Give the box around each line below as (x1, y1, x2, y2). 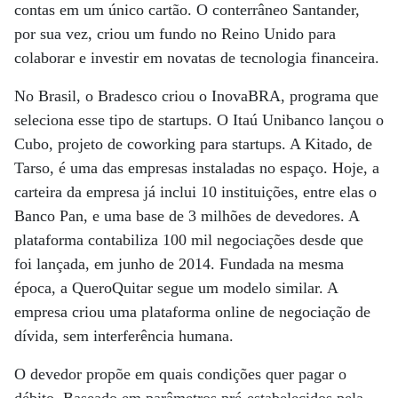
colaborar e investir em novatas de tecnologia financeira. (14, 49, 379, 67)
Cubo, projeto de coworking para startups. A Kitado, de (14, 135, 372, 153)
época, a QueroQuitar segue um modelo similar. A (14, 279, 338, 297)
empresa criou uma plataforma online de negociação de (14, 303, 370, 321)
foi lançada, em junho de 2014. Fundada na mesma (14, 255, 344, 273)
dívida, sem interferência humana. (14, 327, 234, 345)
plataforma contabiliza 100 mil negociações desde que (14, 231, 363, 249)
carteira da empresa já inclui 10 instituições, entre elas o (14, 183, 377, 201)
